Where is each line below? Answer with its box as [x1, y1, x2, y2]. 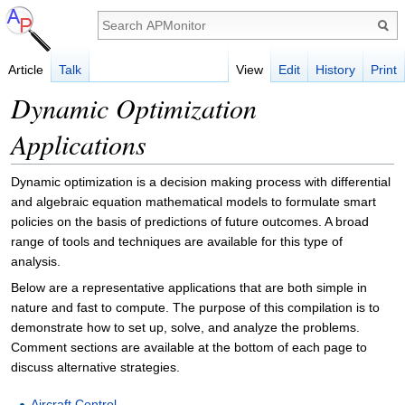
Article [8, 62, 43, 77]
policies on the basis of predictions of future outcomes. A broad [11, 214, 369, 229]
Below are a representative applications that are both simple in [11, 280, 367, 295]
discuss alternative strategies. [11, 360, 180, 374]
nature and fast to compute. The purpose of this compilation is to [11, 300, 380, 315]
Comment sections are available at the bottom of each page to [11, 340, 367, 354]
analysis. [11, 254, 61, 268]
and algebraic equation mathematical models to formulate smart [11, 194, 376, 209]
